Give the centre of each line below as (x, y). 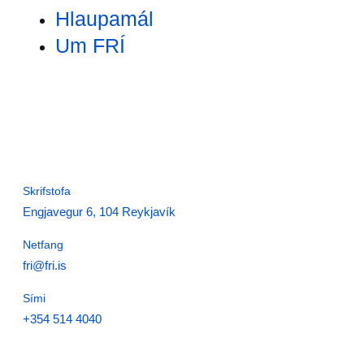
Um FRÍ (90, 46)
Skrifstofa (47, 191)
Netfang (43, 245)
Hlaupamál (104, 19)
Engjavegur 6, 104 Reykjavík (99, 212)
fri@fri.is (45, 266)
